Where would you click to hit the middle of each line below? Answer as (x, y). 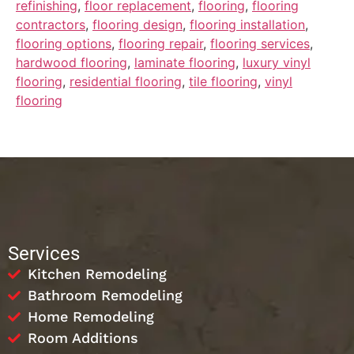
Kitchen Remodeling (97, 274)
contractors (51, 25)
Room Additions (83, 338)
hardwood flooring (72, 63)
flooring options (64, 44)
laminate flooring (185, 63)
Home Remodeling (91, 317)
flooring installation (247, 25)
